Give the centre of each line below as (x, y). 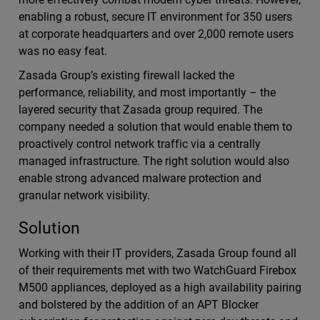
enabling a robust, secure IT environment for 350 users (155, 17)
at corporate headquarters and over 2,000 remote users (156, 34)
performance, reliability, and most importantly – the (147, 92)
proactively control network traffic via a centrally (140, 144)
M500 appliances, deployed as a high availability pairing (160, 287)
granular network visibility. (84, 195)
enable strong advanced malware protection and (140, 178)
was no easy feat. (62, 51)
